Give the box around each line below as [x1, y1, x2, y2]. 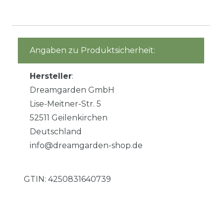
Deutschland [30, 127, 82, 137]
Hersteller [30, 71, 72, 81]
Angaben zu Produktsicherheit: [30, 46, 155, 55]
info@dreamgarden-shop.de [30, 141, 143, 151]
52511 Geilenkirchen [30, 113, 108, 123]
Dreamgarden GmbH [30, 85, 114, 95]
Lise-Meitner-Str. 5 [30, 99, 101, 109]
